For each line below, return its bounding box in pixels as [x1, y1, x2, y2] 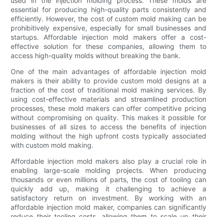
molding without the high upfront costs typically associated [11, 132, 206, 140]
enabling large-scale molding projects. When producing [11, 166, 206, 175]
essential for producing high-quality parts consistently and [11, 5, 206, 14]
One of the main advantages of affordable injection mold [11, 67, 206, 76]
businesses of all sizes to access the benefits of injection [11, 123, 206, 131]
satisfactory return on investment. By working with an [11, 194, 206, 202]
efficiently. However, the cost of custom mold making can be [11, 15, 206, 23]
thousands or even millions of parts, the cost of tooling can [11, 175, 206, 184]
